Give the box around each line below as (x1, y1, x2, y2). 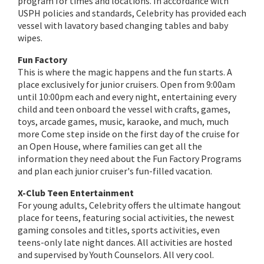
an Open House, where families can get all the (18, 140, 202, 152)
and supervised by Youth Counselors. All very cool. (18, 249, 214, 260)
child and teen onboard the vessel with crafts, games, (18, 103, 230, 115)
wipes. (18, 32, 46, 44)
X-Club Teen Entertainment (18, 187, 134, 199)
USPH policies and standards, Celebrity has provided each (18, 7, 246, 19)
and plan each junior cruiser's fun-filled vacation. (18, 165, 216, 177)
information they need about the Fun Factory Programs (18, 153, 242, 164)
